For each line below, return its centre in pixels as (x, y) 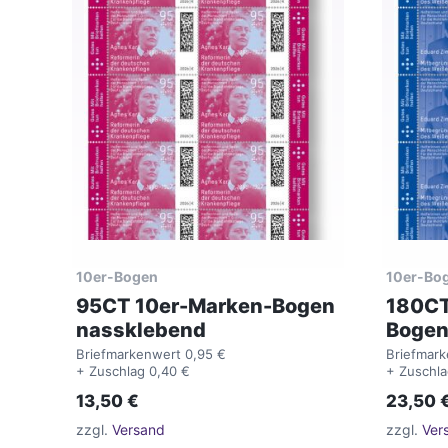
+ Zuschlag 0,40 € (133, 371)
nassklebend (141, 330)
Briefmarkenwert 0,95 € (151, 354)
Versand (138, 429)
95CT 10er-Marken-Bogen (205, 306)
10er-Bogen (117, 277)
